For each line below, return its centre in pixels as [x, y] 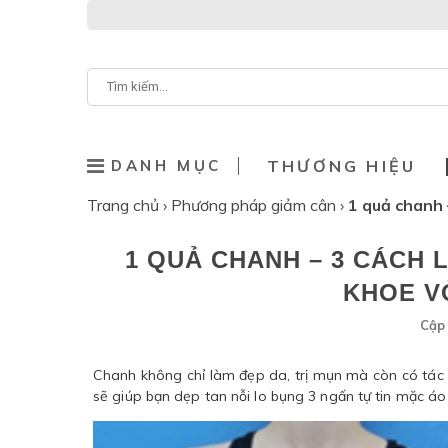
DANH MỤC [166, 165]
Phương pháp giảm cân [255, 205]
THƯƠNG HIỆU [342, 166]
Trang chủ [125, 205]
